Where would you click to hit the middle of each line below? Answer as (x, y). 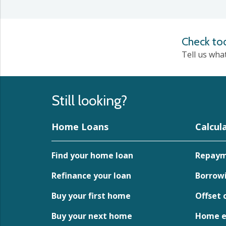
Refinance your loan (91, 176)
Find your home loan (92, 155)
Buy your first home (91, 196)
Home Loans (80, 127)
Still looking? (89, 100)
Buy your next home (92, 216)
